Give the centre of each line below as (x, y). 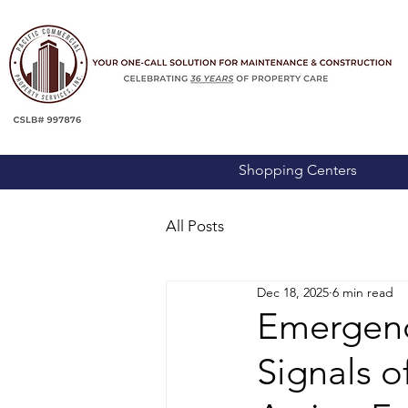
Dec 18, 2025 (293, 292)
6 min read (363, 292)
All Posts (195, 225)
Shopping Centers (298, 170)
